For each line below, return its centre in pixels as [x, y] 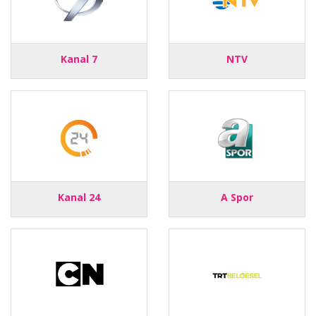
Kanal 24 [79, 197]
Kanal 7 [79, 59]
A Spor [237, 197]
